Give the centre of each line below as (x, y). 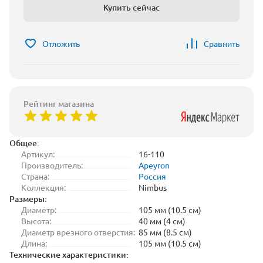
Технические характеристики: (69, 254)
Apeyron (154, 165)
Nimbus (153, 187)
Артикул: (38, 154)
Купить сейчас (131, 7)
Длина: (34, 243)
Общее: (24, 143)
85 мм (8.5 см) (165, 232)
